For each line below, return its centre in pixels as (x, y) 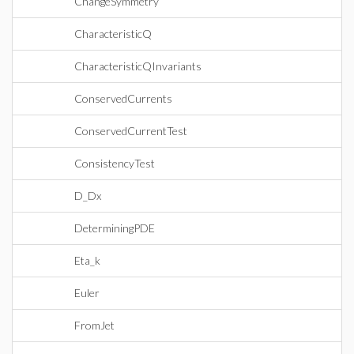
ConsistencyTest (115, 163)
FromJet (94, 325)
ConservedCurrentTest (131, 131)
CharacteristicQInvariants (138, 66)
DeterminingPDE (115, 228)
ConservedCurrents (123, 98)
